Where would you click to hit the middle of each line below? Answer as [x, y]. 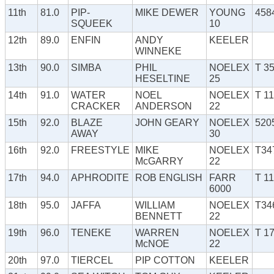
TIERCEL [92, 261]
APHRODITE [100, 178]
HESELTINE [163, 79]
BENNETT [159, 217]
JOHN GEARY [167, 123]
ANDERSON [164, 106]
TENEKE [91, 233]
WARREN [157, 233]
